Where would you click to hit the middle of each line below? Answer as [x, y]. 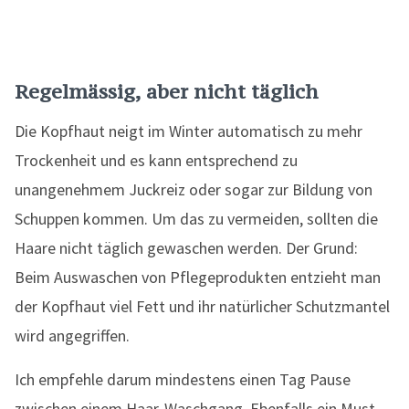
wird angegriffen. [72, 336]
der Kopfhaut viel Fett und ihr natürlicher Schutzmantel [202, 306]
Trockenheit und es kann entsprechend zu [156, 160]
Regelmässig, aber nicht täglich [167, 91]
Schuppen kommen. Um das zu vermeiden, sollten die [196, 219]
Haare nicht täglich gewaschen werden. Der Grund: [186, 248]
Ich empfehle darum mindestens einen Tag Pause [183, 379]
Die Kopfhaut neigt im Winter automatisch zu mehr [189, 131]
